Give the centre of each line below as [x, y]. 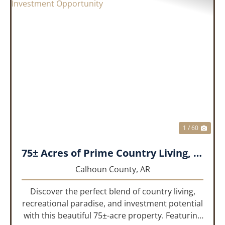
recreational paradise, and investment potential [113, 204]
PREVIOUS [50, 69]
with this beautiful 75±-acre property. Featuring [113, 216]
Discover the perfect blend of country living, [113, 192]
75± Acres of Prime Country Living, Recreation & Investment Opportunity [198, 153]
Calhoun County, [107, 170]
